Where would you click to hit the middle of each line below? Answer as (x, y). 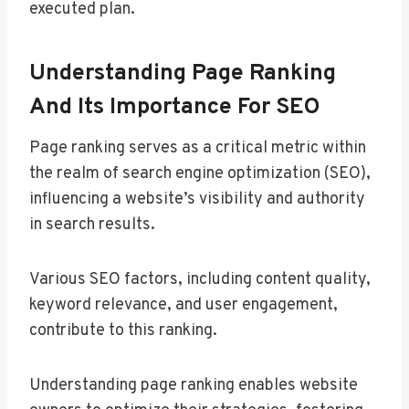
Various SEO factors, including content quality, (200, 280)
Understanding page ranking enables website (194, 386)
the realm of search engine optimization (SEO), (200, 174)
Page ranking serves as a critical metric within (198, 149)
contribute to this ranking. (123, 331)
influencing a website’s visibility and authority (197, 200)
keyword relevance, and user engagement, (184, 306)
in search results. (92, 225)
